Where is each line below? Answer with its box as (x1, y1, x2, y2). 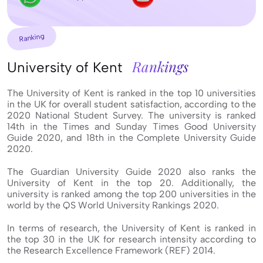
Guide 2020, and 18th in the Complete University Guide (7, 132, 256, 144)
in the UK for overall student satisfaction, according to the (7, 99, 256, 110)
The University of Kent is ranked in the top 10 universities (7, 87, 256, 99)
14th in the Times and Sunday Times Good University (7, 121, 256, 133)
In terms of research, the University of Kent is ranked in (7, 222, 256, 234)
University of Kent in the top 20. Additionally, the (7, 177, 256, 189)
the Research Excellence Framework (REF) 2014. (7, 245, 218, 257)
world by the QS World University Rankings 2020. (7, 200, 221, 211)
